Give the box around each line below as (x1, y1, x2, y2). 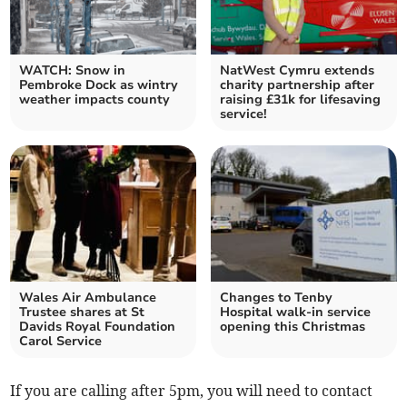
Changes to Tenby (220, 289, 333, 307)
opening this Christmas (220, 318, 365, 336)
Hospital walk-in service (220, 303, 371, 322)
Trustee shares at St (19, 303, 145, 322)
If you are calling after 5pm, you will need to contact (10, 382, 373, 401)
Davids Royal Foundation (19, 318, 176, 336)
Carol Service (19, 333, 103, 351)
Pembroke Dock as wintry (19, 76, 179, 94)
